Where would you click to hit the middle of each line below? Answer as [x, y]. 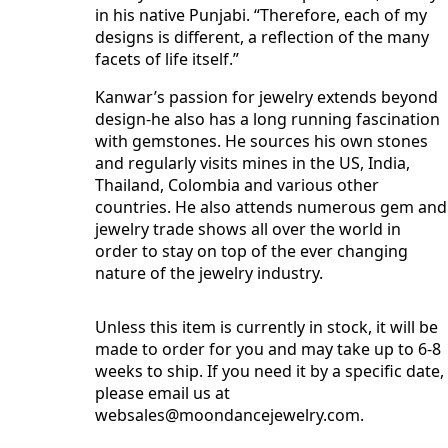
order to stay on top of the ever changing [252, 251]
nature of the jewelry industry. [209, 273]
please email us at [163, 393]
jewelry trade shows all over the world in [248, 229]
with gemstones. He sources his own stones [262, 141]
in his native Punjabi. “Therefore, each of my [261, 15]
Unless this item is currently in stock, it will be [267, 327]
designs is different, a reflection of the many [262, 37]
